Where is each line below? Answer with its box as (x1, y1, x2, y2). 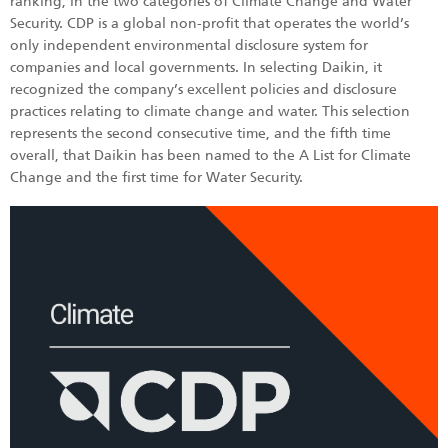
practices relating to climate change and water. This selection (10, 102, 410, 120)
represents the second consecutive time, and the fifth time (10, 124, 391, 142)
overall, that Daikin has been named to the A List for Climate (10, 146, 411, 164)
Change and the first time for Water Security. (10, 168, 303, 186)
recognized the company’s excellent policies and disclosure (10, 80, 397, 98)
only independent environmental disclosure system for (10, 36, 368, 54)
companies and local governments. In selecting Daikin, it (10, 58, 382, 76)
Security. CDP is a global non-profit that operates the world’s (10, 14, 409, 32)
